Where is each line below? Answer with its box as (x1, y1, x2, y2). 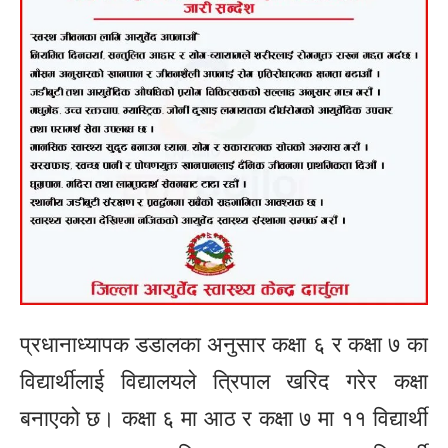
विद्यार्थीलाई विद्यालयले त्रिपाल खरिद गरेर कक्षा (20, 368, 428, 394)
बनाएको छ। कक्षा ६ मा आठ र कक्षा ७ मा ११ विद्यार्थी (20, 405, 428, 431)
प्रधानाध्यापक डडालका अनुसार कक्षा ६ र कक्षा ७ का (20, 331, 428, 357)
